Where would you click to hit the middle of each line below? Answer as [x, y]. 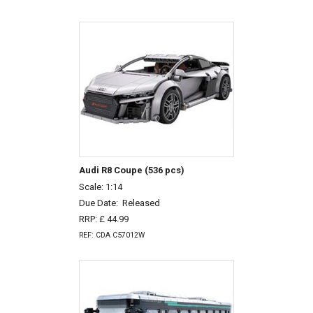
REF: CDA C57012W [111, 235]
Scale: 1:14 [100, 187]
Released [141, 203]
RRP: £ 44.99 [103, 219]
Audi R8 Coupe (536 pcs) [131, 170]
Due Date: [100, 203]
